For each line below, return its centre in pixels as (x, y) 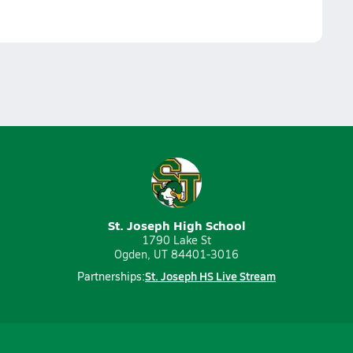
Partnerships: (111, 276)
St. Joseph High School (176, 225)
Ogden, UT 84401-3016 (176, 254)
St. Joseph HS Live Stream (210, 276)
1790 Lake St (176, 240)
